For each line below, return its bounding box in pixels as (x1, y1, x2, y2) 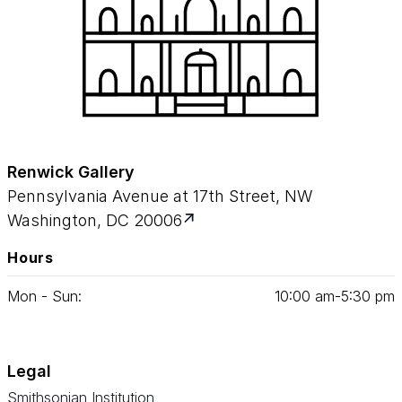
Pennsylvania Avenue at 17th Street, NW (7, 187, 312, 205)
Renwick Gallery (7, 162, 135, 181)
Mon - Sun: (7, 287, 82, 305)
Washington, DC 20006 (7, 211, 182, 230)
